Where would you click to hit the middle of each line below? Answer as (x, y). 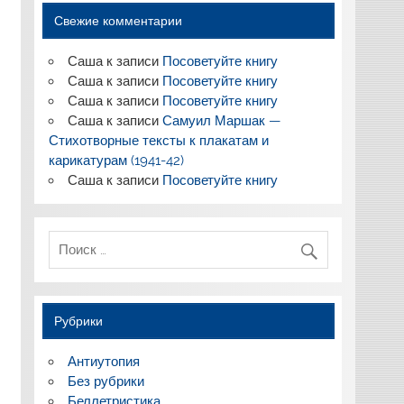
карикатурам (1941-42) (116, 160)
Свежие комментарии (119, 20)
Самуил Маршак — (221, 120)
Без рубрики (106, 381)
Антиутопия (103, 361)
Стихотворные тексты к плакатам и (158, 140)
